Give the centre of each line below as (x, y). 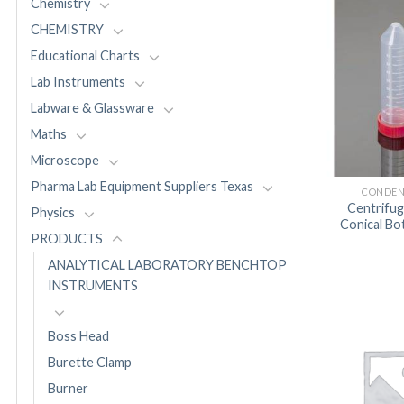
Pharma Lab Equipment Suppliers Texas (142, 187)
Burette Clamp (90, 363)
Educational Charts (85, 56)
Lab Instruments (78, 82)
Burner (68, 389)
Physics (53, 213)
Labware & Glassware (92, 108)
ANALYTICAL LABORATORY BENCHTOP (167, 265)
